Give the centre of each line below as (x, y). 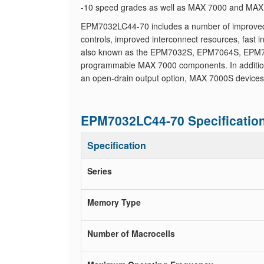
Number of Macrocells (131, 233)
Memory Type (114, 202)
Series (100, 171)
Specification (117, 145)
